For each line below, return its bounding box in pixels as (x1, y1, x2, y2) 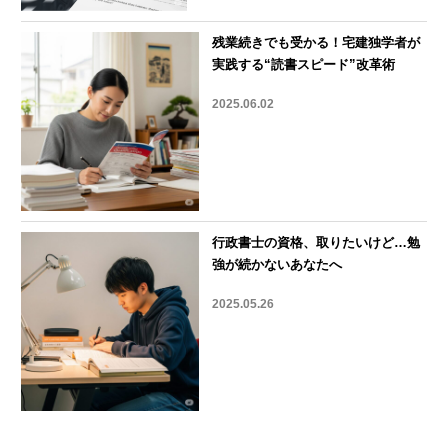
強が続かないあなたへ (212, 256, 343, 272)
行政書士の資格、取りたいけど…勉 (212, 234, 421, 250)
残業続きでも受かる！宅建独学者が (212, 35, 421, 51)
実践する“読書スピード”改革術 (212, 57, 396, 73)
